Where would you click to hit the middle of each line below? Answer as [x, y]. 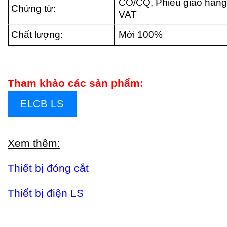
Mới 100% [141, 34]
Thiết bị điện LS [46, 193]
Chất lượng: [36, 34]
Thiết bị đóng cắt [48, 168]
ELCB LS [42, 104]
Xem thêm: [34, 143]
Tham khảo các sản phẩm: [75, 83]
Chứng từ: [32, 8]
